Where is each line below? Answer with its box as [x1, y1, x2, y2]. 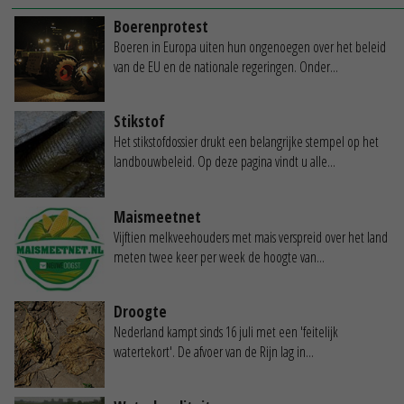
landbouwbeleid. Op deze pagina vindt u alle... [114, 151, 335, 172]
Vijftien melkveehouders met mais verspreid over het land [114, 226, 388, 247]
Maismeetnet [114, 206, 201, 227]
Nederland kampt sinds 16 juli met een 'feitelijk [114, 322, 338, 343]
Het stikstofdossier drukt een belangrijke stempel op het [114, 132, 379, 152]
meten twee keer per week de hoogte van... [114, 246, 325, 267]
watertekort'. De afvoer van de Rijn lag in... [114, 342, 314, 363]
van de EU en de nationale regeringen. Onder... [114, 57, 338, 78]
